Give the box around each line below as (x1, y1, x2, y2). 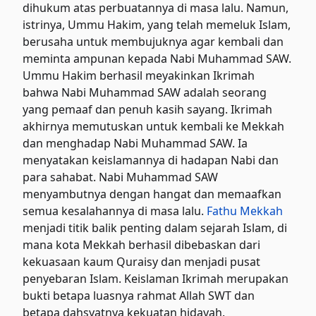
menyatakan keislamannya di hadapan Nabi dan (23, 152, 279, 168)
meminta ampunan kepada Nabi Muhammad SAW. (23, 50, 292, 66)
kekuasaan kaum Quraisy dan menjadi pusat (23, 253, 261, 269)
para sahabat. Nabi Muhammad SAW (23, 169, 219, 185)
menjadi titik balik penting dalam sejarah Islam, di (23, 219, 288, 236)
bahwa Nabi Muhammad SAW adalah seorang (23, 84, 267, 100)
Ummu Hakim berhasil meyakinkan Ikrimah (23, 67, 255, 83)
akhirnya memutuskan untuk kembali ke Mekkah (23, 118, 285, 134)
